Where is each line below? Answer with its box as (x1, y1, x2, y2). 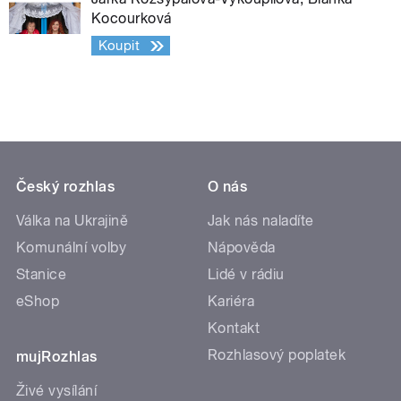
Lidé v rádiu (208, 266, 285, 284)
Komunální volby (16, 239, 127, 257)
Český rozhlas (16, 178, 115, 196)
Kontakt (208, 320, 260, 337)
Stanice (16, 266, 67, 284)
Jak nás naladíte (208, 212, 314, 230)
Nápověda (208, 239, 276, 257)
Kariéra (208, 293, 255, 311)
